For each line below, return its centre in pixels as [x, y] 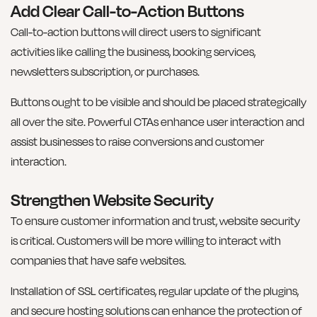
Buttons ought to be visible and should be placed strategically [158, 102]
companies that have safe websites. [98, 261]
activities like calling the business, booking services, [133, 52]
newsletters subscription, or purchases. [105, 72]
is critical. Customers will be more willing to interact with [146, 241]
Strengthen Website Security [112, 200]
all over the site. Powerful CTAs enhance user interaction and [157, 121]
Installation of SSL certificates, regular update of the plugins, [155, 290]
